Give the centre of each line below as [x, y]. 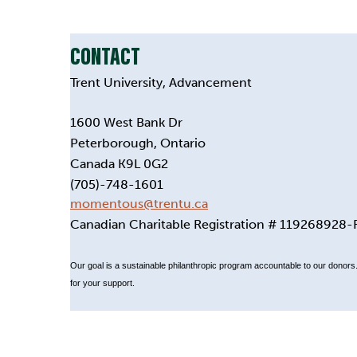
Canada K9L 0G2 [119, 163]
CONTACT [105, 54]
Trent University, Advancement [161, 82]
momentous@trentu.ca [139, 203]
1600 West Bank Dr [126, 122]
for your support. [102, 282]
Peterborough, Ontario [138, 143]
